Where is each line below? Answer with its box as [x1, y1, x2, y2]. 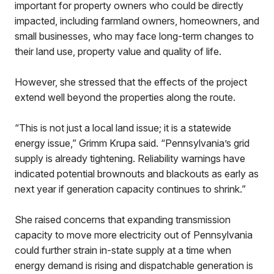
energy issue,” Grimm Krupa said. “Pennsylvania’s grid [15, 137, 250, 149]
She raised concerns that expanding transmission [15, 213, 231, 226]
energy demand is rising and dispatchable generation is [15, 259, 253, 272]
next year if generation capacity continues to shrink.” [15, 183, 246, 195]
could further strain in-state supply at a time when [15, 244, 231, 256]
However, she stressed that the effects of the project [15, 76, 247, 88]
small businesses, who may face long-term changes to [15, 30, 254, 42]
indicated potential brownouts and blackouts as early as [15, 168, 259, 180]
